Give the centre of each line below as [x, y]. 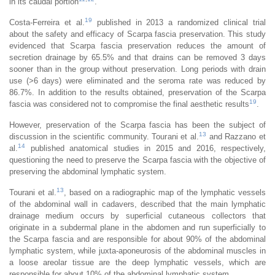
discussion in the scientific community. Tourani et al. [104, 136]
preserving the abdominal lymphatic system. [88, 171]
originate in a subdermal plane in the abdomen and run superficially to [137, 227]
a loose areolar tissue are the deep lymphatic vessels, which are [137, 262]
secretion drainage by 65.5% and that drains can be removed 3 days [137, 57]
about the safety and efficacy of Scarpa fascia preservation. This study [137, 34]
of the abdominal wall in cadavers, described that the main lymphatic [137, 204]
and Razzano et [236, 136]
